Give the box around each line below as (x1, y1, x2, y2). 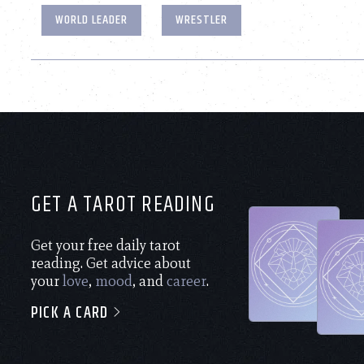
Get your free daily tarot (31, 236, 180, 254)
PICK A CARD (31, 300, 113, 326)
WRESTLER (175, 9, 228, 30)
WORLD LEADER (54, 9, 128, 30)
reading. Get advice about (31, 253, 191, 272)
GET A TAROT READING (31, 187, 215, 222)
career (167, 271, 206, 290)
